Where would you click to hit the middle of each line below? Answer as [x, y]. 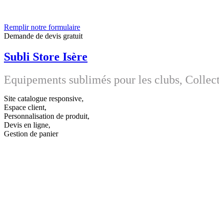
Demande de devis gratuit [43, 36]
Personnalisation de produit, [47, 116]
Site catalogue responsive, [44, 98]
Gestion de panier [31, 133]
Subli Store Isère [46, 56]
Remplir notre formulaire [42, 27]
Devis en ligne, [27, 125]
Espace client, [25, 107]
